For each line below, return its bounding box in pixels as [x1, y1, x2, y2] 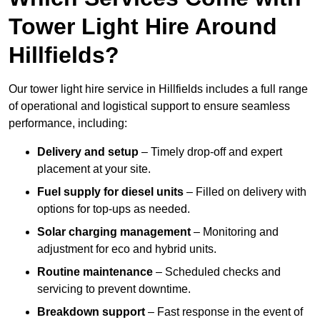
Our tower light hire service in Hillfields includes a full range [9, 83, 308, 96]
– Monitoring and [191, 226, 279, 239]
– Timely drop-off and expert [139, 146, 282, 159]
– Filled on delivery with [184, 186, 306, 199]
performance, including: [9, 117, 127, 130]
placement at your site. [37, 163, 151, 176]
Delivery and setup [37, 146, 139, 159]
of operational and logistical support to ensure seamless [9, 100, 290, 113]
